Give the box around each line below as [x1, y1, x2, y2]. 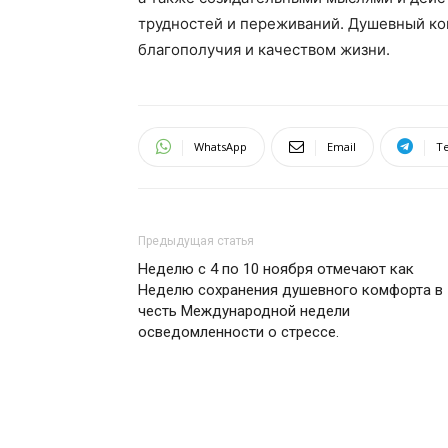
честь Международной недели [138, 301, 350, 320]
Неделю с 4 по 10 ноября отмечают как [138, 259, 414, 278]
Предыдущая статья [138, 233, 254, 248]
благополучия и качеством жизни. [138, 39, 390, 59]
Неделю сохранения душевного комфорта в [138, 280, 443, 299]
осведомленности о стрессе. [138, 322, 339, 341]
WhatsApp [194, 138, 247, 154]
